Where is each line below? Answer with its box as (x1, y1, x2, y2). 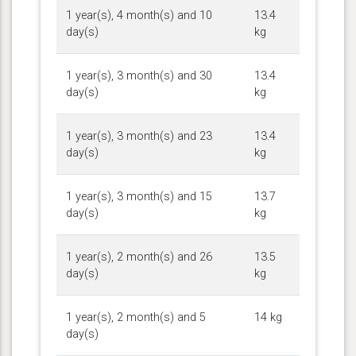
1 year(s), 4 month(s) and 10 (66, 8, 212, 22)
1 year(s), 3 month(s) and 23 (66, 129, 212, 143)
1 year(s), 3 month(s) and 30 (66, 68, 212, 83)
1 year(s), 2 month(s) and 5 (66, 310, 206, 324)
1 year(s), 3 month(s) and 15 (66, 189, 212, 203)
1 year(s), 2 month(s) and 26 (66, 250, 212, 264)
